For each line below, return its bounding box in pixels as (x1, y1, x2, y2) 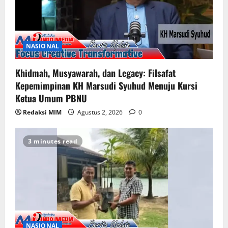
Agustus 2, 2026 (76, 107, 124, 117)
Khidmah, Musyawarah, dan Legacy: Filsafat (15, 66, 176, 79)
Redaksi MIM (23, 107, 62, 117)
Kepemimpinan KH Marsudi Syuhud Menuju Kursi (15, 78, 197, 92)
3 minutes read (28, 136, 77, 146)
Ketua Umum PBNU (15, 91, 87, 105)
